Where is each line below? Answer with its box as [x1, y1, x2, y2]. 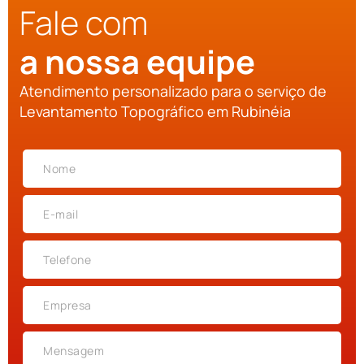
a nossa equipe [19, 39, 255, 84]
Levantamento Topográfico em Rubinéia [19, 102, 291, 122]
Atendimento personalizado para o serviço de [19, 81, 327, 102]
